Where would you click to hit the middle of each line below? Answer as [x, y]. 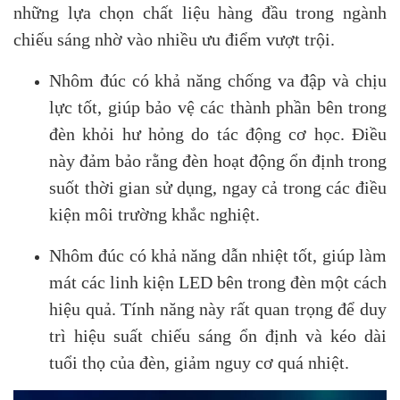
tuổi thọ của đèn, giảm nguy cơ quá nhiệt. [199, 362]
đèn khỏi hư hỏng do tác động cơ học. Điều [218, 134]
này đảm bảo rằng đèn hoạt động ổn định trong [218, 161]
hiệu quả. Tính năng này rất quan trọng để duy [218, 309]
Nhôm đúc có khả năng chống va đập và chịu [218, 80]
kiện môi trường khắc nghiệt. [154, 214]
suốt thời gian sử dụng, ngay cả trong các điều [218, 187]
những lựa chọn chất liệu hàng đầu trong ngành [200, 12]
